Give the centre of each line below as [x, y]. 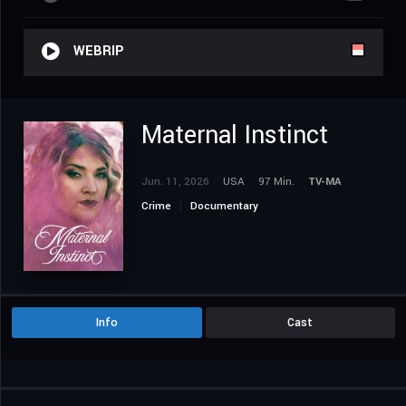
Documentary [224, 207]
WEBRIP [99, 52]
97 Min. [276, 182]
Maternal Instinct [235, 136]
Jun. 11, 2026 [175, 182]
